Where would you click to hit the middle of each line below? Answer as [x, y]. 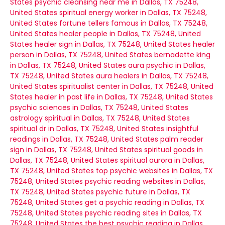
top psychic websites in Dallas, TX [154, 171]
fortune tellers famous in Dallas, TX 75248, [133, 23]
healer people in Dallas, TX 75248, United [130, 34]
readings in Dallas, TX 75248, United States [84, 139]
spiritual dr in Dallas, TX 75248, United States [87, 129]
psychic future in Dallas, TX [143, 192]
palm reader [182, 139]
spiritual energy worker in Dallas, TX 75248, [133, 13]
